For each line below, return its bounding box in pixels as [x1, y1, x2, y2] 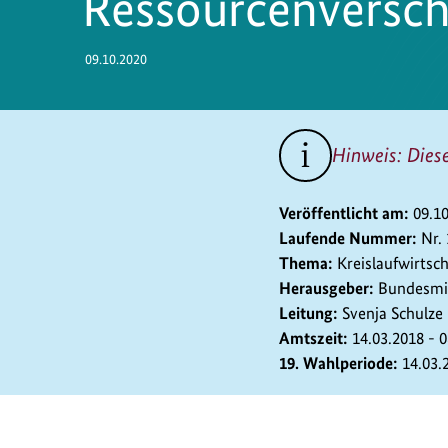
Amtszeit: [278, 327, 348, 348]
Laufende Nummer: [278, 227, 417, 248]
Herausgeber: [278, 277, 374, 298]
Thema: [278, 252, 333, 273]
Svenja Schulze [341, 302, 443, 323]
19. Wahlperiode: [278, 352, 398, 373]
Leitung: [278, 302, 338, 323]
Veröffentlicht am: [278, 202, 409, 223]
